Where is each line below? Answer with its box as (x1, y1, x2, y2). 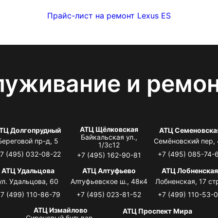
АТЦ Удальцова (1, 166, 55, 175)
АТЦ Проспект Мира (123, 206, 193, 215)
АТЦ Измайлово (33, 205, 88, 214)
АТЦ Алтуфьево (82, 166, 136, 175)
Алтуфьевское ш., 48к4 (70, 177, 147, 185)
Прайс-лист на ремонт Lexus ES (47, 10, 171, 20)
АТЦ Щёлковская (79, 125, 138, 133)
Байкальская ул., (80, 132, 137, 141)
